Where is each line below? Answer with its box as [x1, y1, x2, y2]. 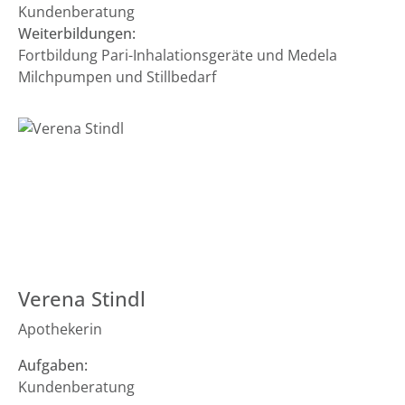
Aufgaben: [18, 355, 88, 375]
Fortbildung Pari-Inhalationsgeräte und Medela [18, 45, 337, 65]
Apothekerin [18, 319, 102, 339]
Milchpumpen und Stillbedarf [18, 67, 216, 87]
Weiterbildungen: [18, 24, 136, 43]
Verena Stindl [18, 285, 146, 313]
